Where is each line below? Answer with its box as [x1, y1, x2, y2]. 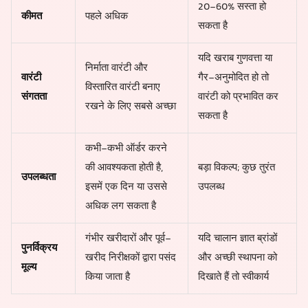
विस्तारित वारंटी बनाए [85, 80, 160, 96]
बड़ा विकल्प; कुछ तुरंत [197, 160, 275, 177]
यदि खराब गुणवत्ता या [197, 51, 272, 67]
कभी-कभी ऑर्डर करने [85, 141, 167, 157]
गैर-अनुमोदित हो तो [197, 70, 269, 87]
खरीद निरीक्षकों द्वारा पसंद [85, 250, 176, 267]
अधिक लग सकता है [85, 199, 156, 215]
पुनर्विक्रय [21, 241, 57, 257]
